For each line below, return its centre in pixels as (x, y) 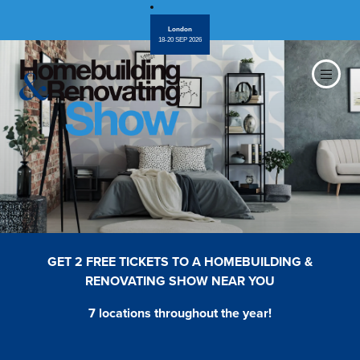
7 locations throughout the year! (180, 313)
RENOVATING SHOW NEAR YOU (180, 281)
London (180, 29)
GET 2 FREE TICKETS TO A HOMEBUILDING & (180, 262)
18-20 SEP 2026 (180, 39)
